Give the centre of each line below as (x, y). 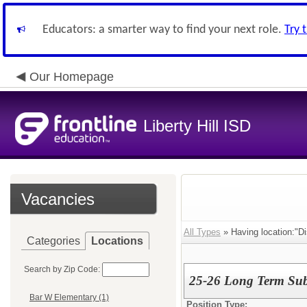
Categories (53, 241)
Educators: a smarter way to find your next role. (163, 30)
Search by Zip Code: (62, 269)
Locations (117, 241)
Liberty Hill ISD (197, 126)
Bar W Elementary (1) (69, 298)
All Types (202, 232)
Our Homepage (72, 77)
